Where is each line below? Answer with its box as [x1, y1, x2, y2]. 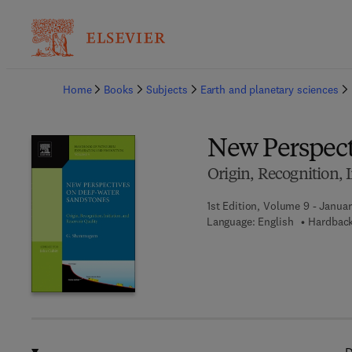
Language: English [206, 214, 294, 229]
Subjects [145, 82, 188, 97]
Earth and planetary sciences [200, 82, 339, 97]
